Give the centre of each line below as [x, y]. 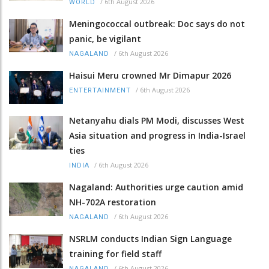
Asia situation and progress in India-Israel [157, 136]
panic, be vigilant [105, 39]
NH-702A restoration [113, 202]
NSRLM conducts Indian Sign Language [150, 239]
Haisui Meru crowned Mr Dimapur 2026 [150, 76]
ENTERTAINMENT [100, 91]
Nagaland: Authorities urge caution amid [156, 187]
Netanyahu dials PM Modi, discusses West [157, 121]
